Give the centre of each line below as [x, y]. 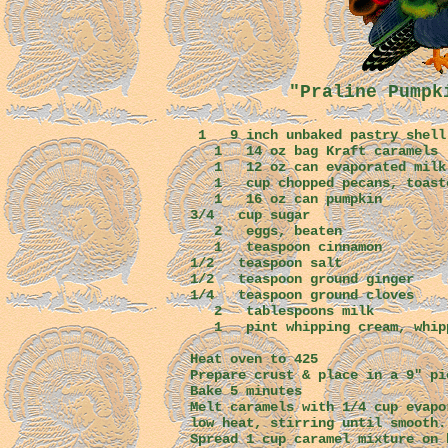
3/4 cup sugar [250, 215]
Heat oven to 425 [254, 359]
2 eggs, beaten [266, 231]
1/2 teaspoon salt [266, 263]
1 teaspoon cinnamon [286, 247]
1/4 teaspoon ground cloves [302, 295]
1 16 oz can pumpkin [286, 199]
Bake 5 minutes [246, 391]
